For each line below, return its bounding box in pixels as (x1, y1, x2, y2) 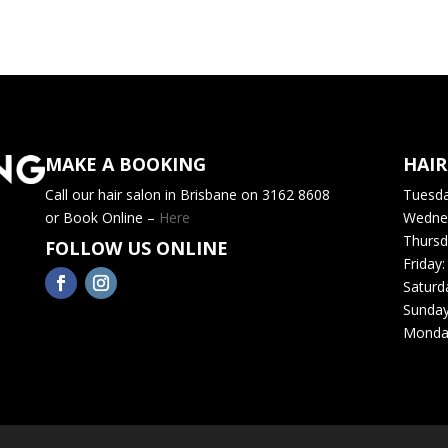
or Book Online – (44, 208, 159, 228)
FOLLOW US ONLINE (44, 236, 228, 261)
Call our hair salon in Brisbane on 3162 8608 (44, 185, 330, 205)
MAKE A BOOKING (44, 152, 206, 177)
